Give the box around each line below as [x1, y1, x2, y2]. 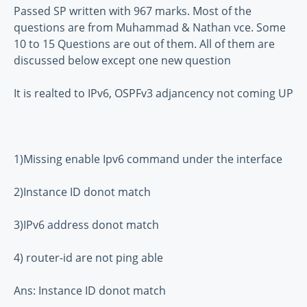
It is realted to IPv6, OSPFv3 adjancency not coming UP [14, 85, 293, 101]
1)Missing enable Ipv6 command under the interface [14, 151, 282, 167]
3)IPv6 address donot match [14, 217, 159, 232]
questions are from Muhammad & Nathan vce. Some [14, 19, 286, 35]
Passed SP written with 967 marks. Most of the [14, 3, 251, 19]
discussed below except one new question [14, 52, 231, 68]
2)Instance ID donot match [14, 184, 151, 199]
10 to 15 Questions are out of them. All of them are [14, 36, 275, 51]
